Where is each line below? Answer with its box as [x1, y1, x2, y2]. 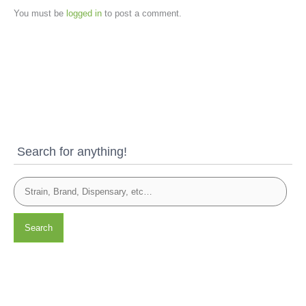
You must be [14, 8, 66, 19]
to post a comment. [102, 8, 182, 19]
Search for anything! [17, 144, 127, 159]
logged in [66, 8, 102, 19]
